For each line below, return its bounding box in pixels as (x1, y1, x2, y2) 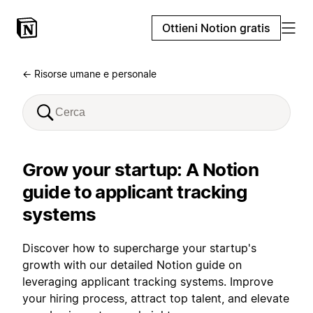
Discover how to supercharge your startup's (22, 241, 256, 255)
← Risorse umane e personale (22, 68, 156, 80)
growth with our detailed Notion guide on (22, 258, 242, 272)
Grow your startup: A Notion (22, 159, 259, 180)
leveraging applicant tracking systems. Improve (22, 275, 273, 289)
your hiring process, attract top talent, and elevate (22, 291, 289, 305)
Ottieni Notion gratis (162, 21, 270, 35)
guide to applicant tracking (22, 181, 247, 203)
